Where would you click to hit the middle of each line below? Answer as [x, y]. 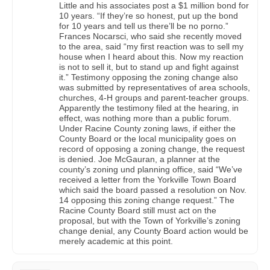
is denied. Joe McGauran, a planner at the [140, 159]
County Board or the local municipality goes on [148, 139]
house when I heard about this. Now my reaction [151, 57]
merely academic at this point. [116, 241]
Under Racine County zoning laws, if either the [147, 129]
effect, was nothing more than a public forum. [145, 118]
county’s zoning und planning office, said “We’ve [151, 170]
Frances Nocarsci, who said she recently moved [150, 36]
